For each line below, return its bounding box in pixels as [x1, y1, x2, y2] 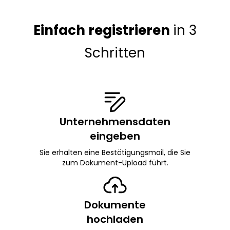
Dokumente [84, 197, 146, 212]
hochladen [87, 212, 143, 226]
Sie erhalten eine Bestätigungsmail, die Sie [40, 147, 190, 158]
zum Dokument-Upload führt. [62, 157, 168, 168]
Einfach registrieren [33, 21, 173, 40]
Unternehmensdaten [60, 114, 170, 129]
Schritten [85, 43, 145, 62]
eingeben [90, 128, 140, 143]
